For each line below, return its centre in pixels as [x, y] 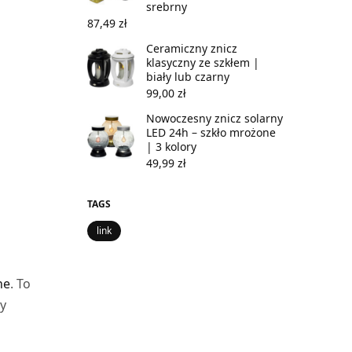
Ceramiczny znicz [192, 48]
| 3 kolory [171, 146]
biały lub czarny [188, 76]
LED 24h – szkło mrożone [211, 132]
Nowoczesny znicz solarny [214, 118]
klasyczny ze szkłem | [203, 62]
